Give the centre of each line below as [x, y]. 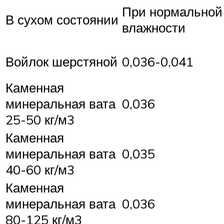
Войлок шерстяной [61, 61]
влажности [154, 27]
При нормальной [172, 11]
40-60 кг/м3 [40, 169]
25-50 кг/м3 [40, 119]
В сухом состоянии [62, 19]
